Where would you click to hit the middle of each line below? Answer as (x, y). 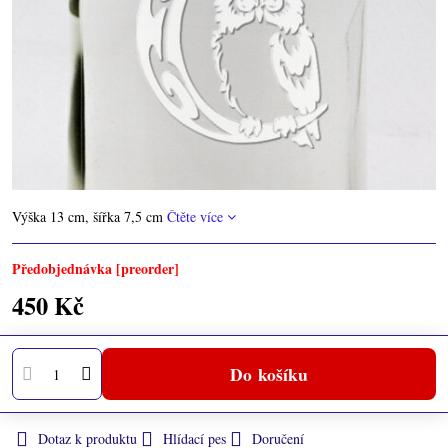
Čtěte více (195, 216)
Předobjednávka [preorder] (95, 268)
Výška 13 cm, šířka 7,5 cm (89, 216)
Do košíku (275, 373)
